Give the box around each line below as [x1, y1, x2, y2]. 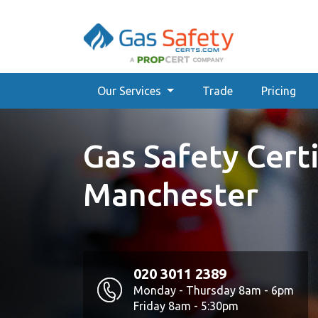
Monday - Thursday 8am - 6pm [133, 284, 294, 297]
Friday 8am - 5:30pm [133, 300, 238, 312]
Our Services [97, 84, 164, 97]
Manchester [83, 176, 258, 212]
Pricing [261, 84, 296, 97]
